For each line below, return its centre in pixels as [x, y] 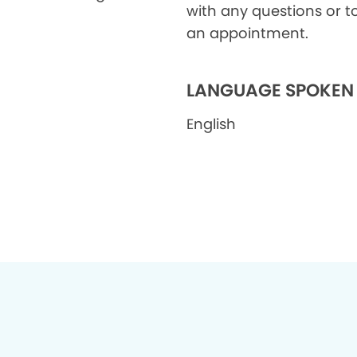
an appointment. [247, 33]
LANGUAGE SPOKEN [270, 90]
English [211, 124]
